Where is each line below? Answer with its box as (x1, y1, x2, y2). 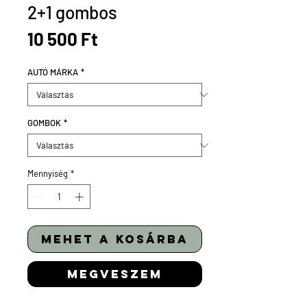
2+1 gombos (27, 1, 117, 23)
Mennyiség (27, 168, 68, 179)
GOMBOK (27, 117, 61, 128)
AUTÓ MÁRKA (27, 66, 78, 77)
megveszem (67, 266, 162, 282)
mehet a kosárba (41, 231, 188, 247)
